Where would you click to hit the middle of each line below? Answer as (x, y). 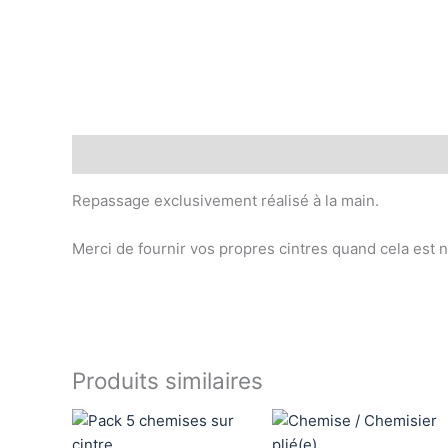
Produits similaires (167, 380)
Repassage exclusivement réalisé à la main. (225, 200)
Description (114, 154)
